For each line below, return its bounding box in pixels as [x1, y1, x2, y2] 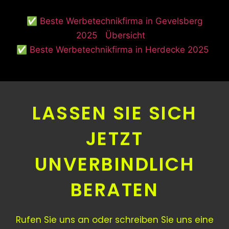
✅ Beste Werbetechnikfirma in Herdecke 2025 [16, 44, 209, 55]
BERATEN [70, 176, 159, 202]
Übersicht [105, 30, 145, 40]
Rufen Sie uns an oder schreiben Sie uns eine [15, 213, 214, 226]
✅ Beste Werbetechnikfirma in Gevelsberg [27, 15, 202, 26]
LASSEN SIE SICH [32, 99, 197, 126]
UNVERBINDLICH [34, 150, 195, 177]
